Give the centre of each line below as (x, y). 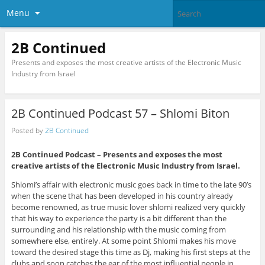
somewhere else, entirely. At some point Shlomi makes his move (123, 241)
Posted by (28, 130)
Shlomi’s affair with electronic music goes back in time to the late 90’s (131, 185)
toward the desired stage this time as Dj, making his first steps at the (130, 252)
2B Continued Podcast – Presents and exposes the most (117, 155)
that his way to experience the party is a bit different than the (119, 219)
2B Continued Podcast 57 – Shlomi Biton (120, 114)
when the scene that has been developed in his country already (122, 196)
